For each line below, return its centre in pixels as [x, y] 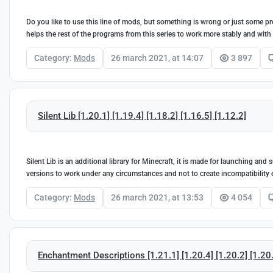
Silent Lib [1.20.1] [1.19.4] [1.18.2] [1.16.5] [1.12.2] [142, 116]
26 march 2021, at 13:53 [157, 197]
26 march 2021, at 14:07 [157, 58]
